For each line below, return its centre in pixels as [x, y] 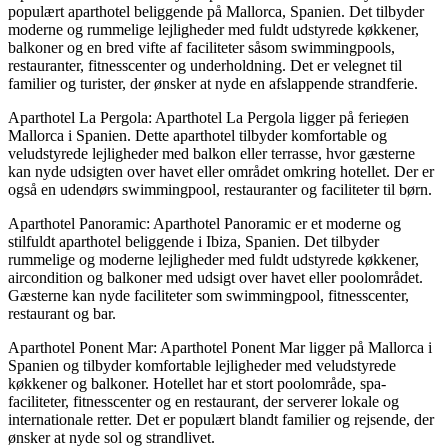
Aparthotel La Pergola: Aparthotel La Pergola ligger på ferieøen [208, 117]
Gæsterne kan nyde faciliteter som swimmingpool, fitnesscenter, [208, 295]
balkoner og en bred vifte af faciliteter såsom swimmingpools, [201, 47]
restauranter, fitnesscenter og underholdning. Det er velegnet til [205, 65]
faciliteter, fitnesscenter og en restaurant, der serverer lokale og [203, 401]
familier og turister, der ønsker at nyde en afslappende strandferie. [213, 83]
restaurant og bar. [62, 313]
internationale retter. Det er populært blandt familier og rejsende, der [221, 419]
